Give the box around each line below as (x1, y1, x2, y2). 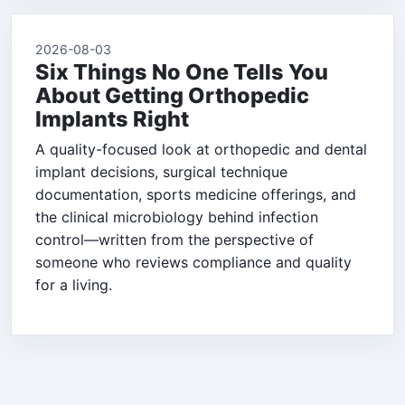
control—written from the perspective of (35, 231, 314, 250)
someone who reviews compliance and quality (35, 253, 352, 272)
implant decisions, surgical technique (35, 163, 287, 182)
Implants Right (35, 106, 189, 133)
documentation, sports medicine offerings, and (35, 185, 356, 204)
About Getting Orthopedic (35, 82, 309, 109)
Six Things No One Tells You (35, 59, 328, 86)
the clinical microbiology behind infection (35, 208, 318, 227)
